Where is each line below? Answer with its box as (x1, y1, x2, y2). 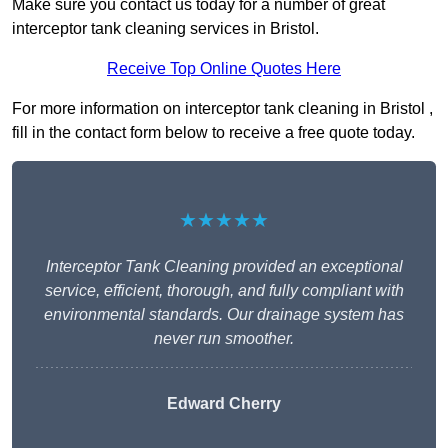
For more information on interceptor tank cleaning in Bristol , (12, 100, 433, 118)
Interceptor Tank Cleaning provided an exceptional (45, 258, 403, 276)
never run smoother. (154, 330, 294, 348)
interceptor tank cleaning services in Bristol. (12, 20, 319, 38)
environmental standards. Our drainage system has (44, 306, 404, 324)
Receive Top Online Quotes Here (107, 60, 341, 78)
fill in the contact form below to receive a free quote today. (12, 124, 415, 142)
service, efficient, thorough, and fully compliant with (44, 282, 404, 300)
